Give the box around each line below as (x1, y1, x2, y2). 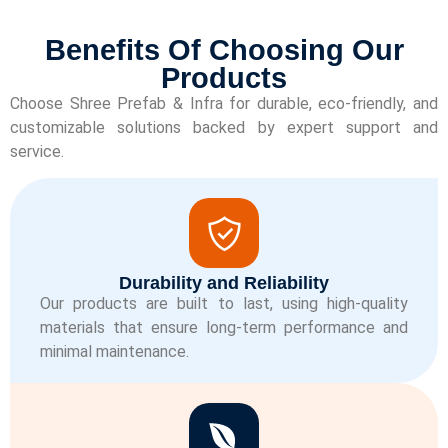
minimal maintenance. (40, 342, 189, 362)
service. (10, 141, 64, 161)
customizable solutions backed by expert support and (10, 117, 438, 137)
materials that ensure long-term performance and (40, 318, 408, 338)
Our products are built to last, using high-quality (40, 294, 408, 314)
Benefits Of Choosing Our (44, 33, 404, 66)
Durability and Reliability (119, 273, 329, 294)
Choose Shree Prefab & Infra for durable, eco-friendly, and (10, 93, 438, 113)
